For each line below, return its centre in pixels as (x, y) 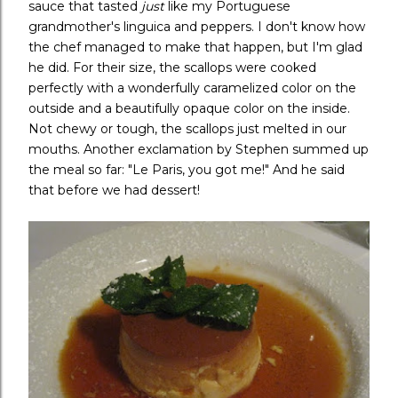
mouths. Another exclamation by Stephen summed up (199, 150)
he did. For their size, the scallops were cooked (172, 68)
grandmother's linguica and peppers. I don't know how (197, 27)
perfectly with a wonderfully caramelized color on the (192, 88)
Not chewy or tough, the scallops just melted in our (187, 129)
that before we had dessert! (114, 191)
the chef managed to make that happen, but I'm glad (195, 48)
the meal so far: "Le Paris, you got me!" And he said (187, 170)
